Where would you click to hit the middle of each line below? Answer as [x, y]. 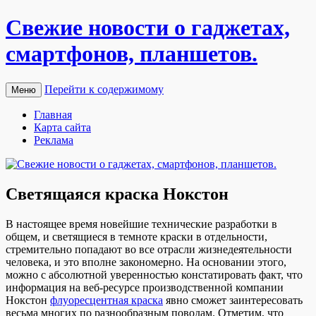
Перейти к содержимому [104, 89]
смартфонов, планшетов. [132, 54]
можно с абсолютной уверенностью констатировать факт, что [154, 274]
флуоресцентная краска [107, 300]
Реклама [54, 140]
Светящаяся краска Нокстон [117, 194]
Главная [53, 114]
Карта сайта [62, 127]
